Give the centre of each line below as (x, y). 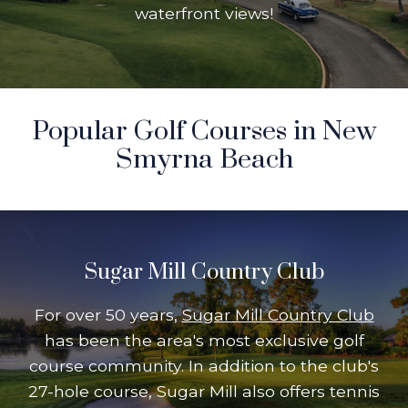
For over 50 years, (108, 315)
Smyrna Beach (204, 160)
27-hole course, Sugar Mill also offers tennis (204, 391)
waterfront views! (204, 13)
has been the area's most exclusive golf (204, 340)
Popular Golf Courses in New (204, 132)
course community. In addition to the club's (204, 366)
